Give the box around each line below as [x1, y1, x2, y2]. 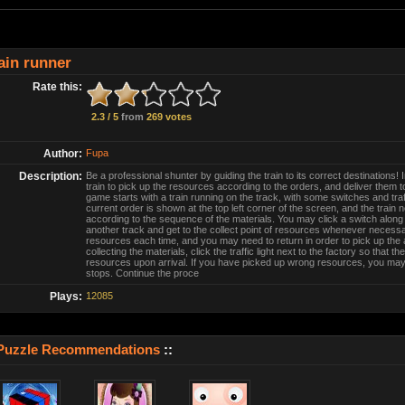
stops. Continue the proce [85, 268, 199, 278]
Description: [18, 170, 82, 183]
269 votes [143, 111, 192, 122]
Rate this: [32, 80, 82, 93]
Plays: [49, 290, 82, 303]
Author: [42, 147, 82, 160]
